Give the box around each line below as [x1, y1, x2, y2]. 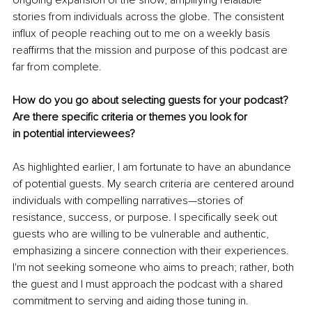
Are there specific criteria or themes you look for [13, 109, 250, 124]
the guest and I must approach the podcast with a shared [13, 276, 286, 291]
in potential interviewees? [13, 126, 135, 141]
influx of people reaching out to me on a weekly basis [13, 26, 273, 40]
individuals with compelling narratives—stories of [13, 193, 246, 208]
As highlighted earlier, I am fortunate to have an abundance [13, 159, 294, 174]
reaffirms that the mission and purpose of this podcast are [13, 42, 290, 57]
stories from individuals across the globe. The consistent [13, 9, 287, 24]
